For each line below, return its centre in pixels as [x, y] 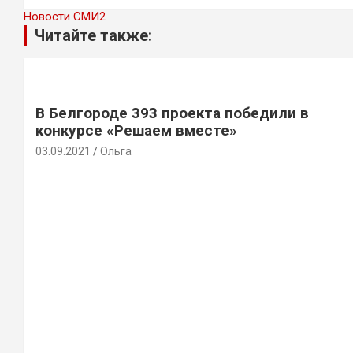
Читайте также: [93, 35]
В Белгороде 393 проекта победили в [172, 113]
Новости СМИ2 [65, 17]
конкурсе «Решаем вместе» [136, 130]
